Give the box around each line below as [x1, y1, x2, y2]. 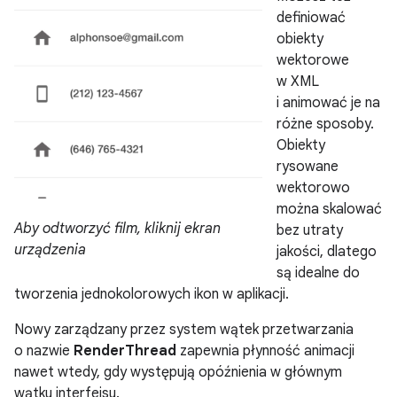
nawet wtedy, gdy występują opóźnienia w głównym [14, 362, 342, 381]
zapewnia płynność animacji [176, 341, 354, 360]
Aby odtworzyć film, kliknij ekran [14, 220, 221, 238]
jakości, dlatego [276, 242, 377, 261]
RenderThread [74, 341, 176, 360]
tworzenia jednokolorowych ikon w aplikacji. [14, 284, 289, 303]
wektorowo [276, 178, 350, 197]
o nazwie [14, 341, 74, 360]
